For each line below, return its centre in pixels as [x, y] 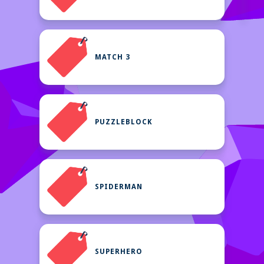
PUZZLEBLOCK [124, 122]
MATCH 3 [113, 57]
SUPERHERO [119, 252]
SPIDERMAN [119, 187]
